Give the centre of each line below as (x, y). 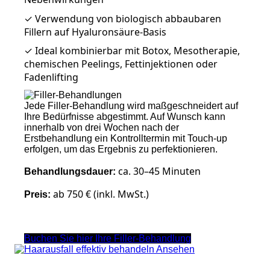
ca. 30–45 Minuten (158, 171)
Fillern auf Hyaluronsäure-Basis (95, 32)
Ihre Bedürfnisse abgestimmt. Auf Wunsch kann (125, 116)
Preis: (37, 194)
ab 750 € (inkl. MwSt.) (100, 194)
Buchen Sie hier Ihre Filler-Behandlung (108, 238)
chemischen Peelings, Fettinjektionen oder (121, 64)
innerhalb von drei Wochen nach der (102, 127)
